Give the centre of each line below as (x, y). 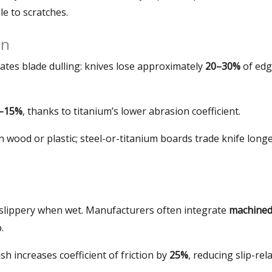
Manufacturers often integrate (156, 210)
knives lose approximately (144, 66)
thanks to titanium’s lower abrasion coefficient (133, 111)
